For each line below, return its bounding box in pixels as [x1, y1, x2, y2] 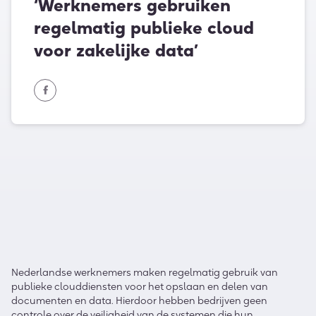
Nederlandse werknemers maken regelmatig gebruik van [11, 265, 278, 279]
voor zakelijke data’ [34, 39, 198, 61]
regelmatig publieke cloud [34, 17, 254, 38]
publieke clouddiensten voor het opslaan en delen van [11, 279, 268, 293]
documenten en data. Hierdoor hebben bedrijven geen [11, 293, 267, 307]
